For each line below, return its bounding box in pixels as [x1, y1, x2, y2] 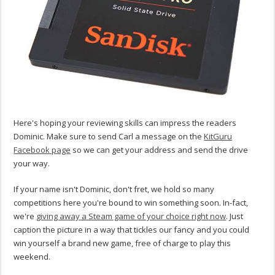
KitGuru [204, 130, 233, 142]
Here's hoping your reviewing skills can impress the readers [14, 117, 237, 128]
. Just [226, 210, 244, 222]
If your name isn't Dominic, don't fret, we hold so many [14, 183, 215, 195]
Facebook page [14, 144, 71, 155]
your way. [14, 157, 50, 169]
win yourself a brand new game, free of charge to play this [14, 237, 231, 249]
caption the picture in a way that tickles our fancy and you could [14, 223, 250, 235]
